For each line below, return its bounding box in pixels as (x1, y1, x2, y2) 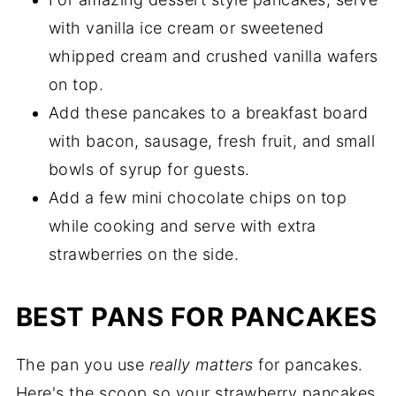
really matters (148, 355, 254, 375)
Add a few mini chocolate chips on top (48, 188, 347, 208)
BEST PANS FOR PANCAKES (15, 301, 377, 333)
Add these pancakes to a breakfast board (48, 103, 369, 123)
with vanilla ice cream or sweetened (48, 19, 324, 38)
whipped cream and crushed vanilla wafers (48, 47, 378, 66)
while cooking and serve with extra (48, 217, 316, 236)
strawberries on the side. (48, 245, 240, 264)
